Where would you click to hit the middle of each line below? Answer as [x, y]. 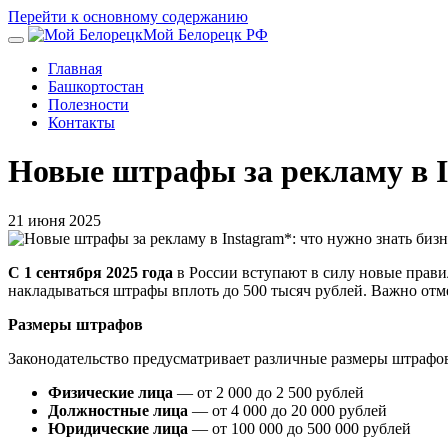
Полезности [88, 104]
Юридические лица [118, 428]
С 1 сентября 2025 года [90, 272]
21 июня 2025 [54, 220]
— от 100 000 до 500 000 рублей [299, 428]
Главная [75, 68]
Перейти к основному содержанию [128, 16]
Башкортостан [96, 86]
